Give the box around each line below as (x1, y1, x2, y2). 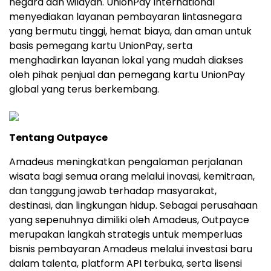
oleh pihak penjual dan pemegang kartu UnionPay (9, 68, 245, 82)
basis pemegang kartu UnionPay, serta (9, 39, 192, 53)
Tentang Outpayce (9, 131, 108, 145)
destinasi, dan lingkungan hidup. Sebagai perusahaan (9, 198, 258, 213)
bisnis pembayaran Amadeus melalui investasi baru (9, 242, 252, 256)
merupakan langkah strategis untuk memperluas (9, 227, 243, 242)
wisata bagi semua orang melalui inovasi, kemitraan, (9, 169, 255, 184)
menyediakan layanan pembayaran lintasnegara (9, 10, 242, 24)
